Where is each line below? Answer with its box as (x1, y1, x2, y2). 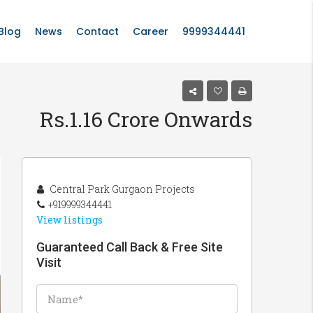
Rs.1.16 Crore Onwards (40, 105, 252, 133)
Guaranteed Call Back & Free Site (36, 240, 223, 254)
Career (133, 24, 168, 38)
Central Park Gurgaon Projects (48, 182, 195, 196)
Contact (76, 24, 119, 38)
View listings (36, 213, 103, 226)
